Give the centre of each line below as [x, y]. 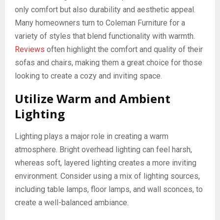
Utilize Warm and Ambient [93, 99]
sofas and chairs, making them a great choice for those [109, 63]
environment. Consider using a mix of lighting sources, [107, 176]
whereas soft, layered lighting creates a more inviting [106, 163]
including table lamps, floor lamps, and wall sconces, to [109, 190]
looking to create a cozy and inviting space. [88, 76]
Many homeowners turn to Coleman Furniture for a [100, 23]
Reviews [30, 50]
